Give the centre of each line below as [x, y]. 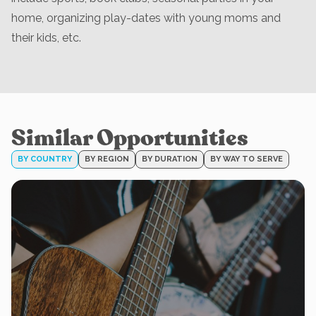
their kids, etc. [46, 38]
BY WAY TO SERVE [247, 159]
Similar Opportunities [130, 138]
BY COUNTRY [45, 159]
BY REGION [107, 159]
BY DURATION [170, 159]
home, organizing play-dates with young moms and [146, 18]
